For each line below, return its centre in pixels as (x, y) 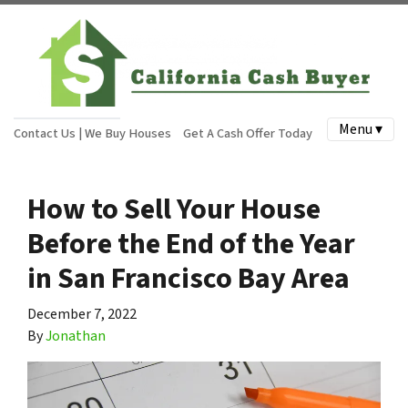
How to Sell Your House (174, 209)
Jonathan (76, 336)
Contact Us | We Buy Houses (92, 133)
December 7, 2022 (82, 314)
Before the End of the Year (191, 244)
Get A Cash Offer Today (247, 133)
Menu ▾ (361, 129)
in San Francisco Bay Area (189, 279)
